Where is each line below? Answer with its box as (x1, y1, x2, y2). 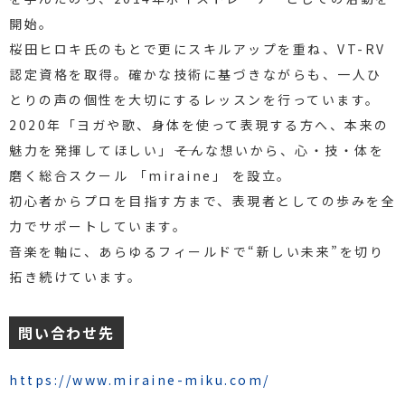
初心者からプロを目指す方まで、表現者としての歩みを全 (9, 191, 396, 210)
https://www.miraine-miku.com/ (9, 370, 270, 389)
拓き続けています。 (9, 267, 143, 286)
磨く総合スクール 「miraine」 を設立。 (9, 165, 292, 184)
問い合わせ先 (18, 321, 115, 344)
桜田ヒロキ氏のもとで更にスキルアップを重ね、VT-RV (9, 39, 386, 58)
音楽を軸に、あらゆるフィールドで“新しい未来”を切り (9, 241, 384, 260)
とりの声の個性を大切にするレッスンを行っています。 (9, 89, 381, 108)
